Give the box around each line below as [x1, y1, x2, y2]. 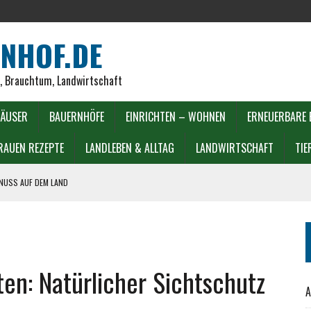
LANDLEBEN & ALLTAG [85, 140, 174, 156]
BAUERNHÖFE [49, 108, 104, 125]
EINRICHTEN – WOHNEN [126, 108, 226, 125]
